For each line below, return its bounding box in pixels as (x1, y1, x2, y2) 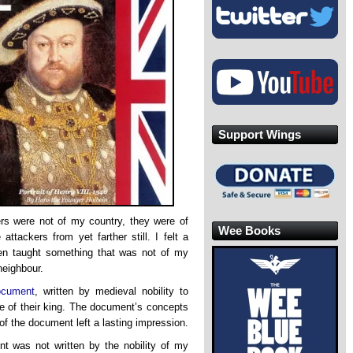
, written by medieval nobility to (35, 285, 189, 298)
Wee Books (218, 223, 281, 237)
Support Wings (218, 127, 301, 141)
